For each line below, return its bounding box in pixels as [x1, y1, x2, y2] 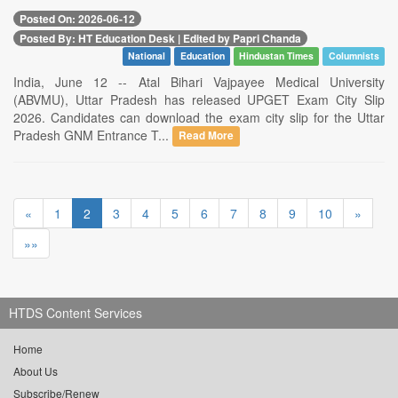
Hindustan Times [239, 49, 314, 63]
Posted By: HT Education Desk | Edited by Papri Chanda [20, 29, 301, 46]
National [127, 49, 165, 63]
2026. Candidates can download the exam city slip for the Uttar [13, 107, 385, 126]
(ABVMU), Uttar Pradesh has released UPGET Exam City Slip [13, 90, 385, 108]
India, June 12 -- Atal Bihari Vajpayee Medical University [13, 72, 385, 91]
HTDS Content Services [9, 303, 142, 322]
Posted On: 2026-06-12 [20, 11, 135, 28]
